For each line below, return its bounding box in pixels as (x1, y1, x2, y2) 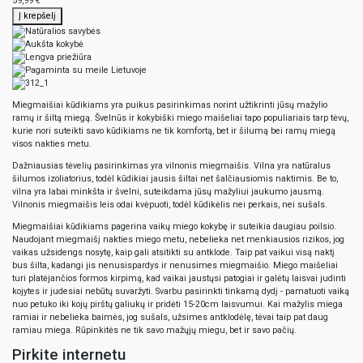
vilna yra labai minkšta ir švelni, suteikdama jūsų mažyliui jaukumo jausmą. (12, 186, 324, 197)
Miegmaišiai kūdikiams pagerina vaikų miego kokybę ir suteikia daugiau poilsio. (12, 220, 336, 232)
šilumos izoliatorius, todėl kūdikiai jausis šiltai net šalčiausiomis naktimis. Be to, (12, 173, 338, 184)
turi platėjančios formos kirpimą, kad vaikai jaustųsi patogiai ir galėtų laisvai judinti (12, 272, 346, 284)
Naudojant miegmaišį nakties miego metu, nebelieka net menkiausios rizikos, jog (12, 233, 344, 245)
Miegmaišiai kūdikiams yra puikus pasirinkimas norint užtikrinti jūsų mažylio (12, 100, 327, 111)
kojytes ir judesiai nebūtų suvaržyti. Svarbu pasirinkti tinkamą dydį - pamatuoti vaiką (12, 285, 349, 297)
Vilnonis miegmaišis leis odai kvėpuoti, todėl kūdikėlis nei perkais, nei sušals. (12, 199, 327, 210)
